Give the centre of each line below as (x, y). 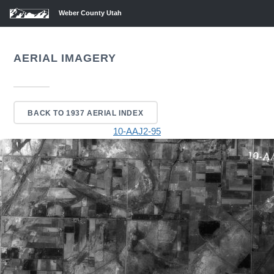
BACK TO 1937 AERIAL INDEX (86, 113)
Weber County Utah (90, 13)
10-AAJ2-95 (137, 131)
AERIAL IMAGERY (65, 57)
